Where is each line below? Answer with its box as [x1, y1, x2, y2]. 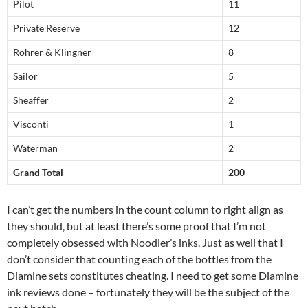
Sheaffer [13, 94, 49, 107]
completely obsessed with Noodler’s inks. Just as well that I [7, 236, 283, 250]
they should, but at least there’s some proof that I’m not [7, 219, 266, 233]
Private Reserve [13, 22, 80, 34]
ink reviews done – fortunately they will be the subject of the [7, 285, 289, 299]
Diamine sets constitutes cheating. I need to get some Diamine [7, 269, 298, 283]
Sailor [13, 70, 38, 82]
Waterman [13, 142, 58, 155]
